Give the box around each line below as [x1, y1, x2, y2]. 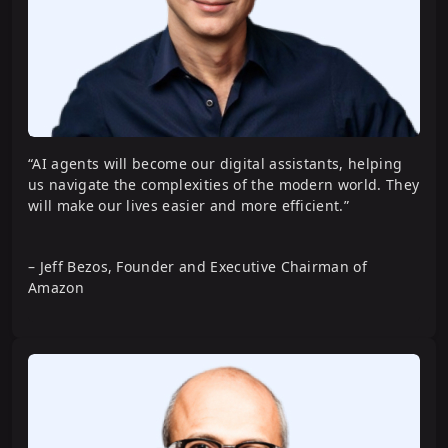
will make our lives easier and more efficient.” [28, 196, 350, 216]
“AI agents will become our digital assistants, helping [28, 154, 403, 174]
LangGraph [36, 86, 139, 114]
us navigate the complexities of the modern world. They [28, 175, 420, 195]
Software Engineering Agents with [36, 62, 350, 90]
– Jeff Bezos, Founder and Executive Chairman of [28, 257, 368, 277]
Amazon [28, 278, 84, 298]
